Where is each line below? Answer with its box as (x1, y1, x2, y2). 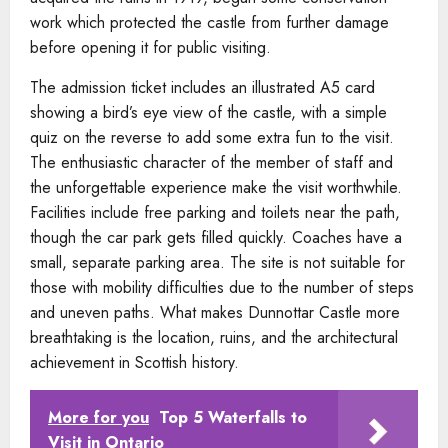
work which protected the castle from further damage (30, 11, 389, 35)
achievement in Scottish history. (30, 351, 244, 375)
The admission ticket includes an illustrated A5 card (30, 76, 375, 100)
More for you (48, 406, 149, 430)
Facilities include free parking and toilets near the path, (30, 201, 400, 225)
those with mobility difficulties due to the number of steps (30, 276, 414, 300)
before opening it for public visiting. (30, 36, 276, 60)
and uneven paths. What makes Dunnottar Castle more (30, 301, 400, 325)
